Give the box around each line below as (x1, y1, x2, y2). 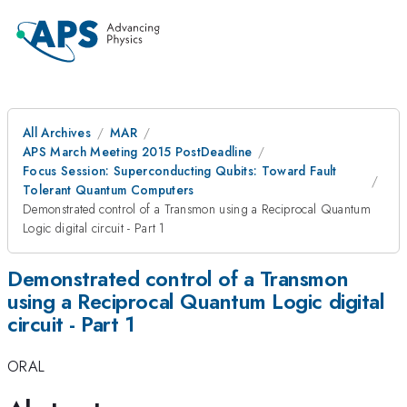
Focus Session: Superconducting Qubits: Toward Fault (23, 162, 337, 180)
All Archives (23, 124, 91, 142)
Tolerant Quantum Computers (23, 181, 194, 199)
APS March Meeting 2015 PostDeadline (23, 143, 253, 161)
